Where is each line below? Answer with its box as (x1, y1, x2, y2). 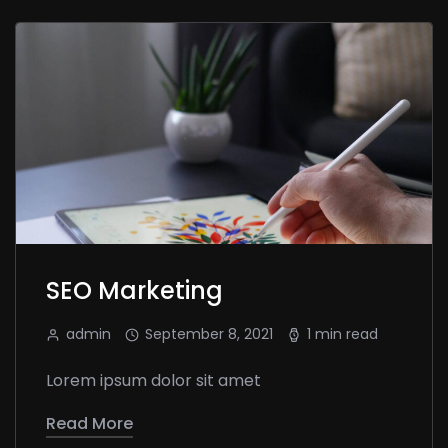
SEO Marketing (46, 273, 223, 307)
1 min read (307, 323, 378, 344)
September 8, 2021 (145, 323, 273, 344)
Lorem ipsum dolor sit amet (46, 368, 261, 392)
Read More (46, 411, 133, 435)
